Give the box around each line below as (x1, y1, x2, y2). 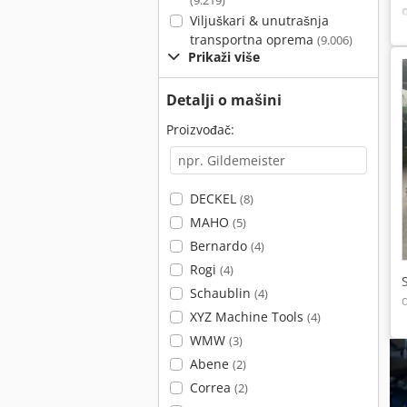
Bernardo (189, 237, 251, 254)
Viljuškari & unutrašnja (189, 12, 329, 29)
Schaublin (189, 284, 254, 302)
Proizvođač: (166, 121, 234, 138)
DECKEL (189, 190, 240, 207)
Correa (189, 379, 234, 396)
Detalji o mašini (166, 90, 282, 110)
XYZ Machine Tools (189, 308, 307, 325)
